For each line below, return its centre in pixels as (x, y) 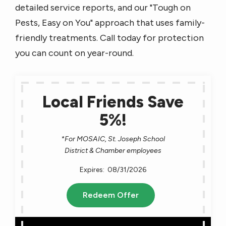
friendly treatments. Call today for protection (109, 38)
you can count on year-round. (74, 53)
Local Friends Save (113, 102)
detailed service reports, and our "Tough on (103, 8)
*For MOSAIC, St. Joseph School (113, 139)
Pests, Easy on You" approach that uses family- (110, 23)
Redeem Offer (110, 195)
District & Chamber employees (113, 151)
